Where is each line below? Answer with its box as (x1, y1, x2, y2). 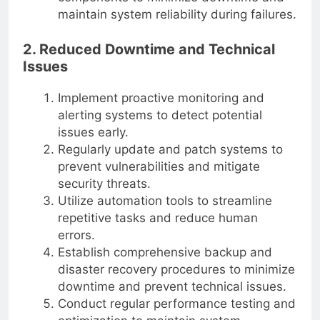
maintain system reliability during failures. (57, 6, 296, 21)
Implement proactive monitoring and (57, 90, 264, 105)
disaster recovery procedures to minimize (57, 261, 295, 276)
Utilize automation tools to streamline (57, 193, 272, 208)
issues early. (57, 124, 129, 139)
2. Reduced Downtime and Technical (23, 41, 275, 59)
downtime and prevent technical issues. (57, 279, 286, 294)
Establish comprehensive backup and (57, 244, 272, 259)
